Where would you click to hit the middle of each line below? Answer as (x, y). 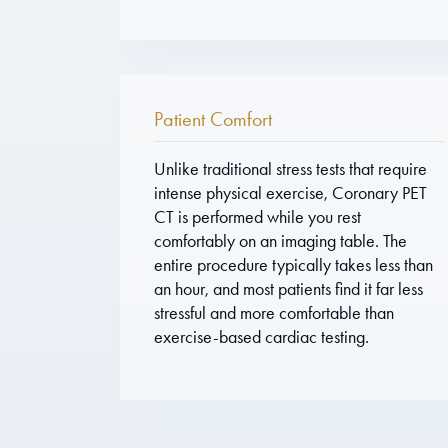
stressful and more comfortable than (274, 312)
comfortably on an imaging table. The (281, 240)
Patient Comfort (213, 118)
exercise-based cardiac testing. (262, 336)
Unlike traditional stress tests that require (291, 168)
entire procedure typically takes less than (294, 264)
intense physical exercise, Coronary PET (291, 192)
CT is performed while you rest (258, 216)
